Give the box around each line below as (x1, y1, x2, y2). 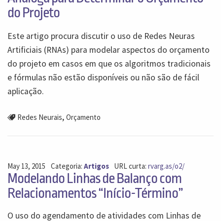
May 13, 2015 (7, 161, 45, 171)
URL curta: (114, 161, 148, 171)
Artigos (83, 161, 109, 171)
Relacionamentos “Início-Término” (7, 185, 183, 201)
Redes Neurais (17, 112, 62, 122)
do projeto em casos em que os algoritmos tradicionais (7, 58, 211, 69)
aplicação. (7, 85, 44, 97)
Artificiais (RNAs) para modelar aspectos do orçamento (7, 44, 210, 55)
